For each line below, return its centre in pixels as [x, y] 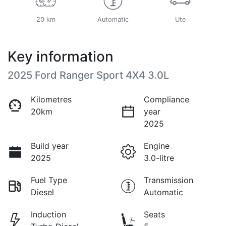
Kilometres [51, 99]
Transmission [168, 180]
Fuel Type [49, 180]
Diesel [42, 192]
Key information [61, 56]
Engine [157, 146]
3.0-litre [159, 158]
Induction [48, 214]
